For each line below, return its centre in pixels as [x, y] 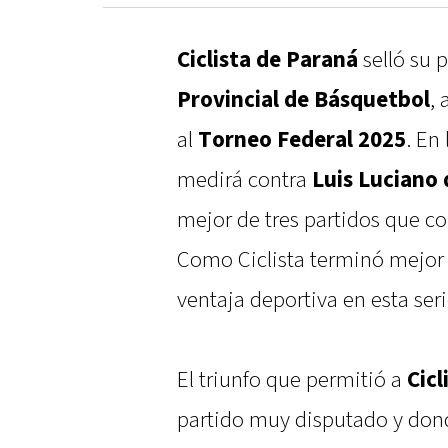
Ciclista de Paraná [267, 60]
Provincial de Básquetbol [303, 100]
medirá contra [244, 180]
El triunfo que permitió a [292, 380]
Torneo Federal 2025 [302, 140]
